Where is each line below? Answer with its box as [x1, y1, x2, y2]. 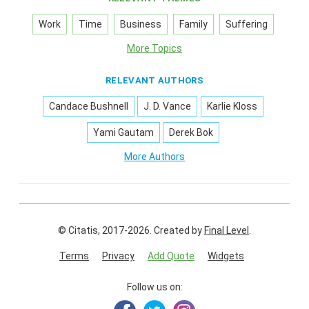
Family [179, 19, 208, 30]
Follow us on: [126, 281, 183, 293]
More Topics [127, 43, 182, 54]
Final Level [204, 225, 249, 237]
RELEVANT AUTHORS [106, 75, 203, 86]
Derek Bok [169, 127, 213, 139]
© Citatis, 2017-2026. [58, 225, 154, 237]
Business [119, 19, 161, 30]
